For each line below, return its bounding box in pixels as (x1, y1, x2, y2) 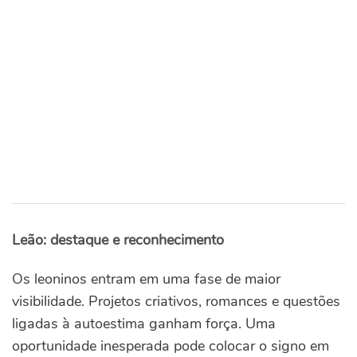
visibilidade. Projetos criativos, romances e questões (12, 292, 340, 312)
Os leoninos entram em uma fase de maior (12, 269, 280, 289)
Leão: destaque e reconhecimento (12, 230, 224, 250)
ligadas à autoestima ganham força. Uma (12, 314, 276, 334)
